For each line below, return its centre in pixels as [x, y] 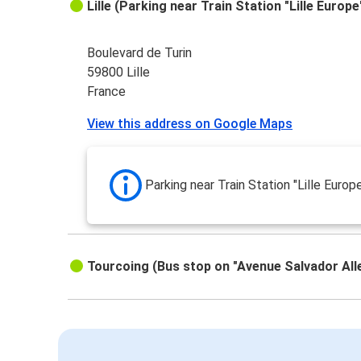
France [107, 92]
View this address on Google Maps [190, 124]
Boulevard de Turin [140, 53]
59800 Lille [119, 73]
